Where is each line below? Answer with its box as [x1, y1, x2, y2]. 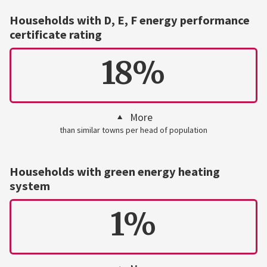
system [9, 178, 50, 194]
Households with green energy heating [9, 164, 220, 180]
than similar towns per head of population [59, 124, 207, 135]
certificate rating [9, 27, 102, 43]
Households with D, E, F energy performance [9, 13, 250, 29]
